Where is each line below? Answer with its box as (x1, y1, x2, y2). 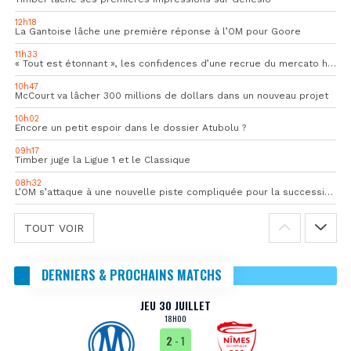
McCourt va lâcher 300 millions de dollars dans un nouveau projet (15, 90, 328, 102)
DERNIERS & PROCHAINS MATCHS (42, 265, 222, 285)
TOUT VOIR (24, 222, 84, 235)
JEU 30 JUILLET (140, 297, 211, 314)
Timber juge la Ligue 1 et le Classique (15, 154, 190, 166)
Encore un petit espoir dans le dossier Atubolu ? (15, 122, 246, 134)
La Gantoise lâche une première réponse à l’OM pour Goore (15, 26, 301, 38)
